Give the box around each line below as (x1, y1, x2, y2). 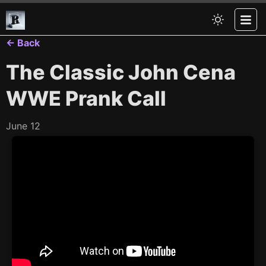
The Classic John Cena (6, 60, 236, 84)
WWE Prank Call (6, 86, 166, 110)
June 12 (6, 120, 40, 132)
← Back (6, 37, 40, 49)
